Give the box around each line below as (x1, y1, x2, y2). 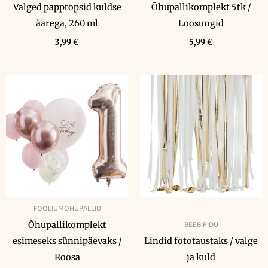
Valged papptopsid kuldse (13, 2, 121, 13)
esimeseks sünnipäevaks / (12, 236, 122, 247)
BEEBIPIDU (184, 218, 218, 230)
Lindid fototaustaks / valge (144, 236, 258, 247)
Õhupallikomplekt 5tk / (151, 2, 251, 13)
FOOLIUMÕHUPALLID (33, 202, 101, 214)
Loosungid (178, 18, 224, 29)
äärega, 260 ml (36, 18, 98, 29)
